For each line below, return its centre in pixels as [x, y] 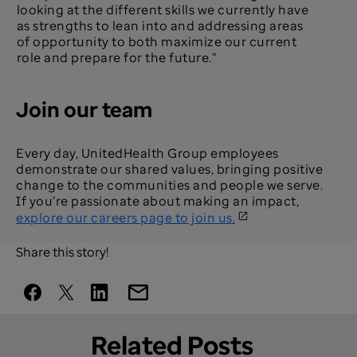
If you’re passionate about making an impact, [157, 201]
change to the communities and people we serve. [169, 185]
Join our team [84, 110]
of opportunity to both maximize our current [157, 42]
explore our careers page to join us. [126, 218]
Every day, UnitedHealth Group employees [147, 153]
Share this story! [62, 252]
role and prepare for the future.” [117, 58]
